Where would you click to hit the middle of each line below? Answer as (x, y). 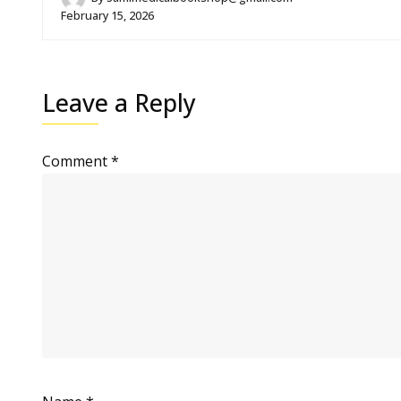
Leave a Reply (119, 103)
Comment (77, 162)
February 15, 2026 (107, 16)
